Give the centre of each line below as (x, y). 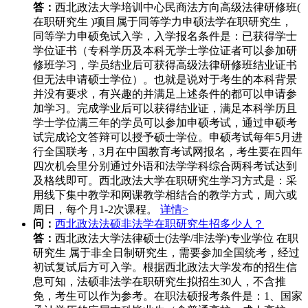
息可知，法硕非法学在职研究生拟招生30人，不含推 (159, 282)
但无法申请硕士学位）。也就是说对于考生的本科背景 (165, 80)
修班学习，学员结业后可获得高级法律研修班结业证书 (165, 65)
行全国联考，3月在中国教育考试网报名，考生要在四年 (168, 152)
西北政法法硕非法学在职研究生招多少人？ (159, 224)
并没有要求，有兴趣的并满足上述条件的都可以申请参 (165, 94)
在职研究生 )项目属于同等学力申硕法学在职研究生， (163, 22)
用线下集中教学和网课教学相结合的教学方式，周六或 (165, 195)
